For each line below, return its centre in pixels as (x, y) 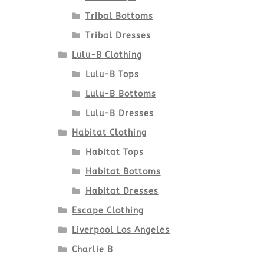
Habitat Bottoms (123, 172)
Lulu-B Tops (112, 75)
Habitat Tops (114, 153)
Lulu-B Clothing (107, 55)
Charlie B (92, 250)
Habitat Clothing (109, 133)
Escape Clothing (108, 211)
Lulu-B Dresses (119, 114)
